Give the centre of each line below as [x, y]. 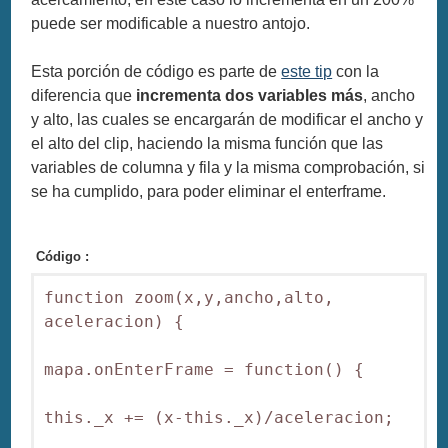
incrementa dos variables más [250, 95]
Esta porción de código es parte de [156, 71]
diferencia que [84, 95]
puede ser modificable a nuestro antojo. [171, 23]
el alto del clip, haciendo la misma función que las [207, 143]
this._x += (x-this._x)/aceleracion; [219, 417]
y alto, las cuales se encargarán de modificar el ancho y [227, 119]
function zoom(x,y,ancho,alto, [189, 297]
